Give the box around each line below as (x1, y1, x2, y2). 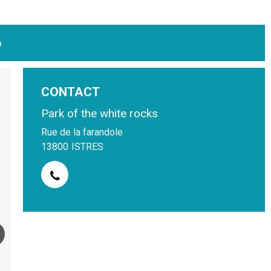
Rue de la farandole (41, 126, 123, 138)
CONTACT (41, 85, 100, 99)
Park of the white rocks (41, 106, 158, 120)
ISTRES (71, 141, 103, 152)
